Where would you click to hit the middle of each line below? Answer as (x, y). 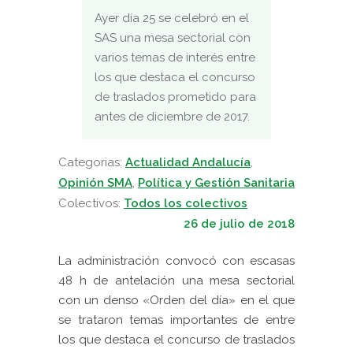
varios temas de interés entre (175, 58)
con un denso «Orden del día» (147, 301)
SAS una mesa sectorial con (173, 38)
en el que (267, 301)
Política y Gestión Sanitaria (216, 183)
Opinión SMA (95, 183)
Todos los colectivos (186, 204)
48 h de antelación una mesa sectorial (176, 281)
